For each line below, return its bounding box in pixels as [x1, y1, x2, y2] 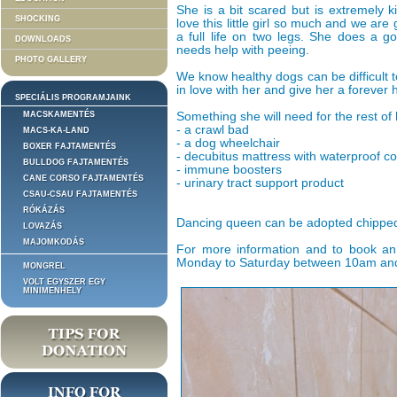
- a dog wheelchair [176, 136, 280, 150]
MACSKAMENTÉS [23, 110, 95, 119]
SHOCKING [15, 14, 60, 23]
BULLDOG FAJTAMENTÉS [23, 158, 128, 167]
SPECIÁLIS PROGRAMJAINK [15, 93, 131, 102]
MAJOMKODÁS [23, 237, 84, 246]
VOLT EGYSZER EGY [23, 277, 105, 286]
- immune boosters [176, 163, 282, 176]
